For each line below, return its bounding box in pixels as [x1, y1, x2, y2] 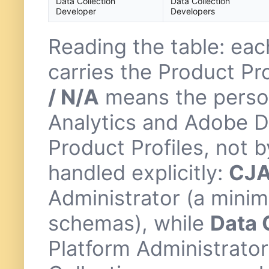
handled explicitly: [48, 160, 229, 186]
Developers [171, 6, 215, 17]
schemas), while [48, 211, 210, 236]
